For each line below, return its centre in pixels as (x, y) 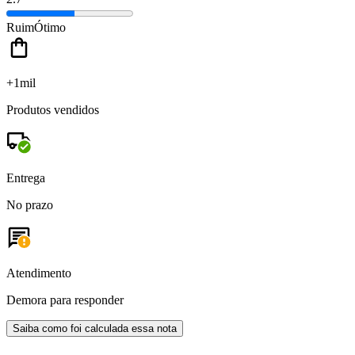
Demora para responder (65, 300)
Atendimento (39, 273)
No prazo (30, 204)
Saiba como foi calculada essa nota (95, 328)
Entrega (26, 177)
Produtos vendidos (53, 109)
